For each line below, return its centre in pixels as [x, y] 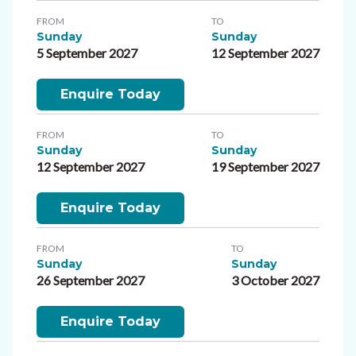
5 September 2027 [87, 52]
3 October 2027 [275, 280]
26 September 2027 [91, 280]
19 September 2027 [265, 166]
